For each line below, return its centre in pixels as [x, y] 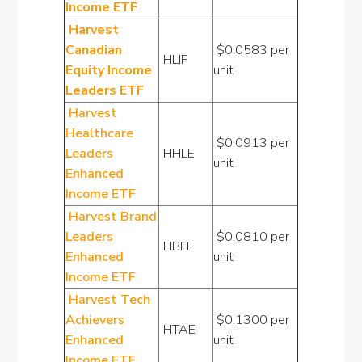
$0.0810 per [251, 237]
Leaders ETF [104, 90]
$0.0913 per [251, 143]
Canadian [93, 50]
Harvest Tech [107, 300]
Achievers [95, 320]
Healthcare [99, 133]
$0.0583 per [251, 50]
